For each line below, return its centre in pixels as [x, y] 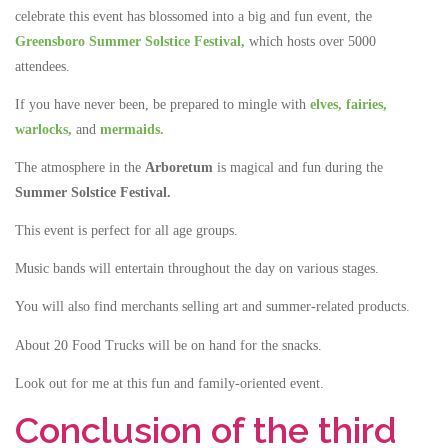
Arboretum [179, 167]
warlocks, [43, 129]
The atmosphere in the [80, 167]
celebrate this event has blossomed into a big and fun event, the [193, 16]
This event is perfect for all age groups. [126, 231]
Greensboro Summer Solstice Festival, [130, 41]
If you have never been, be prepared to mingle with [162, 104]
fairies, [366, 104]
